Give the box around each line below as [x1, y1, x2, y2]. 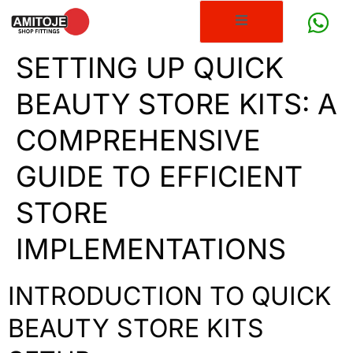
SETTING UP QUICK [16, 50, 284, 86]
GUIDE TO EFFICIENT [16, 159, 303, 195]
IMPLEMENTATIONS [16, 232, 286, 267]
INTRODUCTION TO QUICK [8, 281, 332, 312]
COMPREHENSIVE [16, 123, 261, 158]
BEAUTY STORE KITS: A [16, 87, 337, 122]
